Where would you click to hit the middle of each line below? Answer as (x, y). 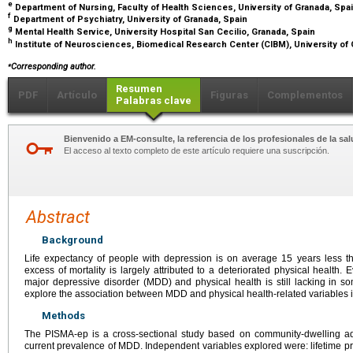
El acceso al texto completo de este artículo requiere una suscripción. (197, 150)
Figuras (229, 95)
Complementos (305, 95)
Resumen (139, 88)
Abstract (58, 217)
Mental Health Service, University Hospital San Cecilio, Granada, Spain (165, 32)
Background (72, 240)
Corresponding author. (54, 66)
